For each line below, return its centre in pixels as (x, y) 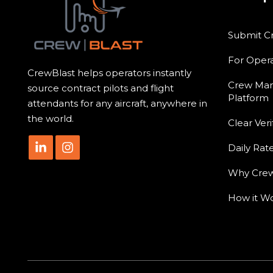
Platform (248, 97)
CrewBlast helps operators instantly (109, 73)
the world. (51, 119)
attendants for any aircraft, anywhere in (117, 104)
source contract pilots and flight (101, 88)
